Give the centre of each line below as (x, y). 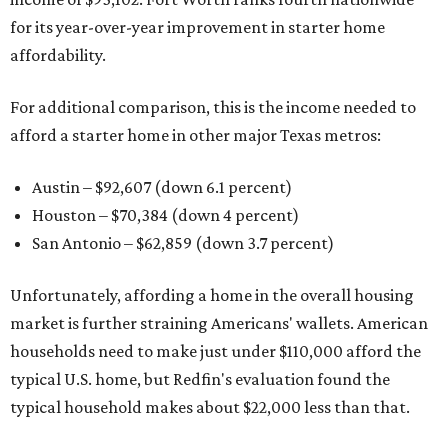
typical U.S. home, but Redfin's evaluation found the (200, 379)
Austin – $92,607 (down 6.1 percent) (162, 187)
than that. (372, 407)
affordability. (58, 55)
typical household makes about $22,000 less (170, 407)
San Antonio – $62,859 (112, 243)
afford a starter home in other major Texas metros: (195, 135)
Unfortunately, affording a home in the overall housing (212, 295)
